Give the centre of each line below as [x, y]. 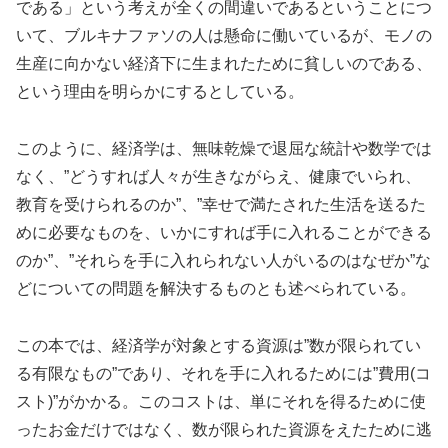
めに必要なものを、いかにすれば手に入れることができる [224, 233]
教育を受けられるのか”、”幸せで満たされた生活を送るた [221, 205]
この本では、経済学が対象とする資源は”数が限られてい [218, 345]
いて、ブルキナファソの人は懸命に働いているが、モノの [224, 36]
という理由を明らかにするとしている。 [160, 92]
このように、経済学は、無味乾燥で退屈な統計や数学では [224, 149]
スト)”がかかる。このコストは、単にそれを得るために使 [221, 401]
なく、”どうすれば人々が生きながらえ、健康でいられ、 [218, 177]
